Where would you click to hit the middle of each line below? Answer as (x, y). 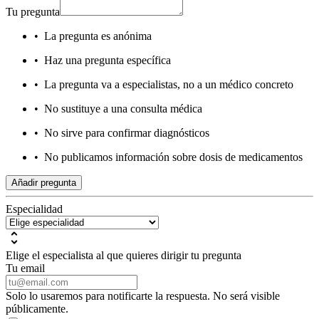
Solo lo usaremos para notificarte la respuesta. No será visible (143, 296)
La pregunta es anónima (98, 36)
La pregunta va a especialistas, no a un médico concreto (169, 85)
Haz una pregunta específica (108, 61)
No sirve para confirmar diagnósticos (127, 133)
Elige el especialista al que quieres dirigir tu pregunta (124, 256)
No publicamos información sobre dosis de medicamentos (173, 157)
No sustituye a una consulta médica (123, 109)
